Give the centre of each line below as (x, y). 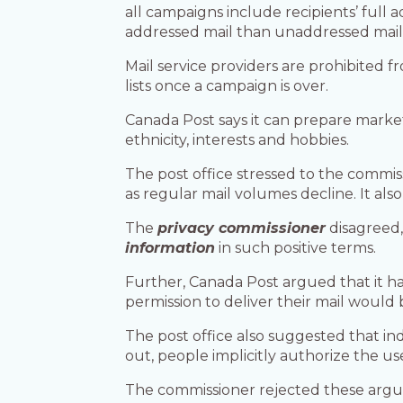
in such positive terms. (296, 248)
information (170, 248)
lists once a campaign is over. (227, 86)
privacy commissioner (242, 228)
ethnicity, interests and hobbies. (237, 140)
